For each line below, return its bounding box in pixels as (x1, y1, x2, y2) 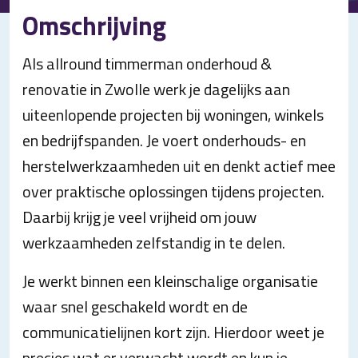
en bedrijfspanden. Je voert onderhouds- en (22, 128, 306, 153)
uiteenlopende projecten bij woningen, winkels (22, 102, 324, 127)
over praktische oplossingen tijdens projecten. (22, 179, 324, 204)
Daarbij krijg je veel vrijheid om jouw (22, 205, 257, 229)
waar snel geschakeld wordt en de (22, 294, 248, 319)
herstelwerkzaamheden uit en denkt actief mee (22, 153, 336, 178)
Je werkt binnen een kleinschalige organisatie (22, 268, 318, 293)
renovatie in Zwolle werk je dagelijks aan (22, 77, 290, 101)
